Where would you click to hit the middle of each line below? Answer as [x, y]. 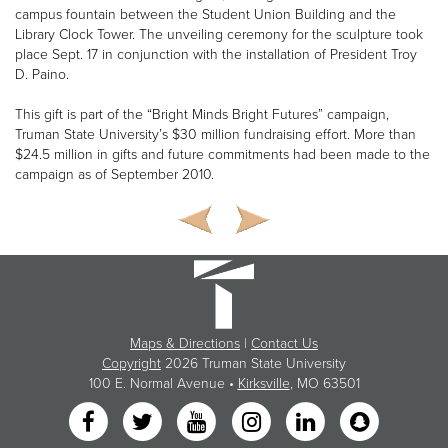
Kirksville [263, 383]
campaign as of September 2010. [114, 174]
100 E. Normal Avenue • [163, 383]
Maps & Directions [185, 343]
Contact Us [284, 343]
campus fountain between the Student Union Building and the [205, 14]
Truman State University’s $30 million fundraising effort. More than [215, 134]
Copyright [131, 363]
